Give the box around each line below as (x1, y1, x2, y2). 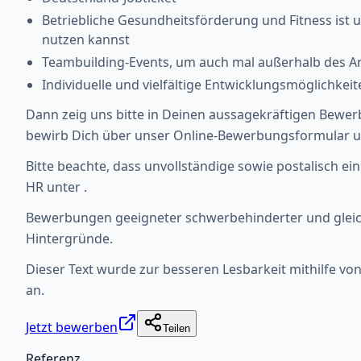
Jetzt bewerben (26, 317, 118, 336)
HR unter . (26, 177, 87, 196)
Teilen (163, 322, 190, 334)
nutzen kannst (42, 30, 130, 48)
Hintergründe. (26, 229, 113, 247)
